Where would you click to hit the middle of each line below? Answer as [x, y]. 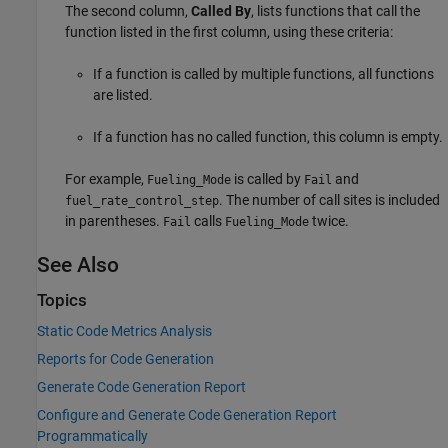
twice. [329, 220]
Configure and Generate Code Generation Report [187, 415]
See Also [78, 264]
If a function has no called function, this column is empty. [268, 136]
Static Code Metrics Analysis [124, 331]
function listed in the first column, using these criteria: [229, 31]
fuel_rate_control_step [142, 200]
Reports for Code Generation [125, 359]
